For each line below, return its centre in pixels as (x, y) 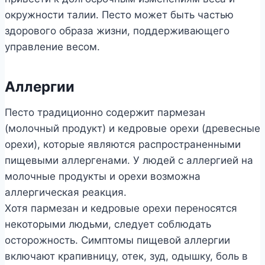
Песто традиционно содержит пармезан (105, 112)
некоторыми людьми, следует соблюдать (108, 224)
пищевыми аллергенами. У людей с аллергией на (129, 160)
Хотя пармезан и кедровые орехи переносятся (121, 208)
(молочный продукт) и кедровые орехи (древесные (132, 128)
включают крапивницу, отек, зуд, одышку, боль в (126, 256)
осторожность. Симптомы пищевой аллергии (117, 240)
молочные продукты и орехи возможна (103, 176)
